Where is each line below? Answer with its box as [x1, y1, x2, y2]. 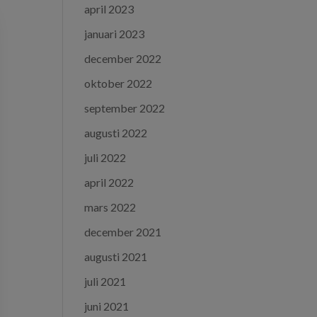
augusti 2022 [84, 126, 148, 139]
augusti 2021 [84, 250, 148, 263]
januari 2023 [84, 27, 145, 40]
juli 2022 [84, 151, 127, 164]
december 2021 [84, 225, 162, 238]
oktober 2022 [84, 76, 153, 90]
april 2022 [84, 175, 134, 189]
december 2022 [84, 52, 162, 65]
